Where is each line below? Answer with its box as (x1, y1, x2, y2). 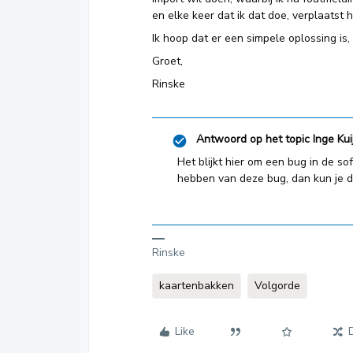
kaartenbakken (159, 278, 234, 293)
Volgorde (255, 278, 300, 293)
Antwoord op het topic (196, 132, 310, 147)
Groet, (152, 54, 183, 69)
